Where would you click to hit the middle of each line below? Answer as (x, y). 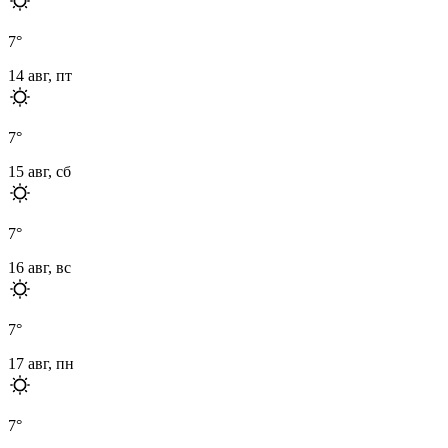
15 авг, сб (39, 171)
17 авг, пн (41, 363)
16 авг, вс (39, 267)
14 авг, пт (40, 75)
